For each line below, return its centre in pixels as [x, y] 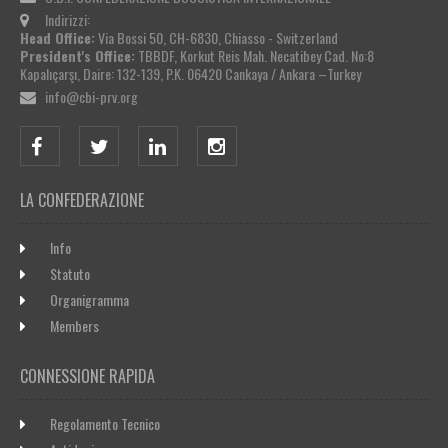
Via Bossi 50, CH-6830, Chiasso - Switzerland [216, 38]
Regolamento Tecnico [105, 424]
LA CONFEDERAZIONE [82, 200]
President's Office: [77, 56]
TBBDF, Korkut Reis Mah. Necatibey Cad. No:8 [254, 56]
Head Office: [57, 38]
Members [74, 326]
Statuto [70, 274]
